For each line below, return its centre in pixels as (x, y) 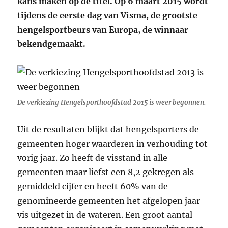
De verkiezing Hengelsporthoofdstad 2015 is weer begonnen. (112, 103)
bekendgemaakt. (52, 44)
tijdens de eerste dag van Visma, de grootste (108, 16)
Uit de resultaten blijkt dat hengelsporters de (108, 130)
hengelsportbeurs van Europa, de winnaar (103, 30)
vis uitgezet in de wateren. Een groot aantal (105, 215)
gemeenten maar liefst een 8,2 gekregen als (106, 172)
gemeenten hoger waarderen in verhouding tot (113, 144)
